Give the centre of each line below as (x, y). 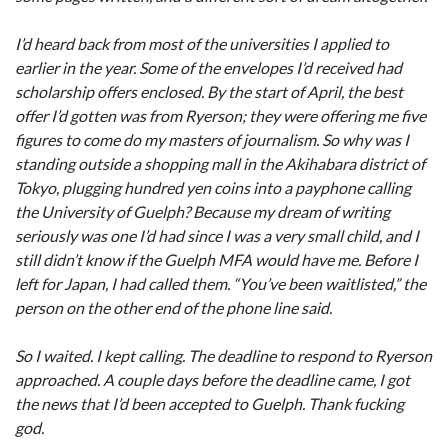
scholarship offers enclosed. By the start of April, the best (209, 91)
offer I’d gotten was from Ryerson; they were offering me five (220, 115)
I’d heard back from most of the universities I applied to (202, 43)
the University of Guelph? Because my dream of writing (202, 211)
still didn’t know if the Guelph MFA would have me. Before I (216, 259)
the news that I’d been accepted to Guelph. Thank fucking (209, 403)
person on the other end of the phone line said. (173, 307)
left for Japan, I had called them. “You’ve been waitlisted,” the (220, 283)
